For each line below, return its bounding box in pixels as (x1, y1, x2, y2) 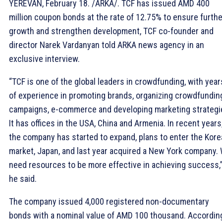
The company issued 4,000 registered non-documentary (9, 196, 209, 207)
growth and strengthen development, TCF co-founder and (9, 26, 214, 37)
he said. (9, 173, 37, 184)
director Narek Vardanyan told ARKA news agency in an (9, 40, 204, 51)
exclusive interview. (9, 54, 80, 64)
